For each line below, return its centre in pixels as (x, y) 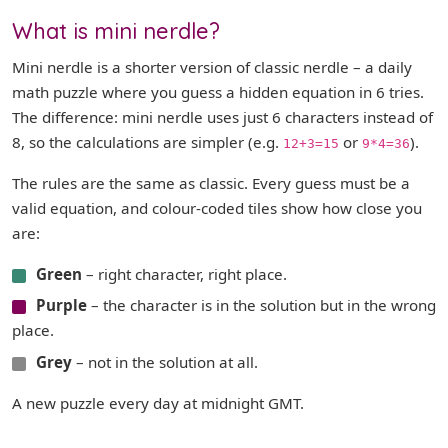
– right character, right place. (184, 274)
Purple (61, 305)
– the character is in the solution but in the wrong (261, 305)
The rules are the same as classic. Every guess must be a (211, 183)
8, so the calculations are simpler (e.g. (147, 142)
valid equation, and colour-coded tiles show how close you (217, 208)
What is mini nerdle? (116, 30)
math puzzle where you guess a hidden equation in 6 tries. (218, 92)
